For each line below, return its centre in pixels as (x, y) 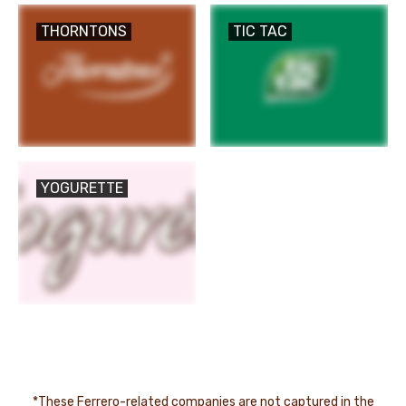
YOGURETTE (82, 188)
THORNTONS (84, 31)
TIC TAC (260, 31)
